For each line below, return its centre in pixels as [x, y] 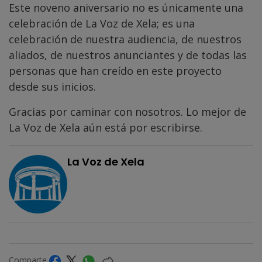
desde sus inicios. [52, 86]
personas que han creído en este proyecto [115, 70]
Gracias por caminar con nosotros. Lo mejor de [127, 111]
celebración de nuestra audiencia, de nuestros [125, 39]
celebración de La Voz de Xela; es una [102, 23]
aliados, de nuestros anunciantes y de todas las [128, 55]
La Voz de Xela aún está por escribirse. [106, 127]
